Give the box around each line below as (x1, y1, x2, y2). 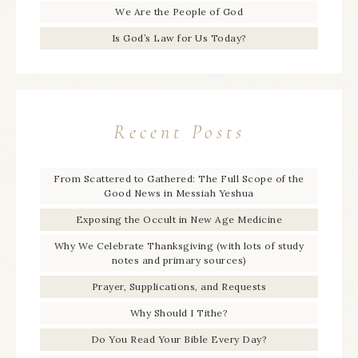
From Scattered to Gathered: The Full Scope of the (54, 172, 304, 185)
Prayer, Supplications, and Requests (91, 280, 267, 292)
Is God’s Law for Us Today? (111, 31, 247, 44)
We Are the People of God (115, 5, 243, 18)
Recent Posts (113, 120, 245, 144)
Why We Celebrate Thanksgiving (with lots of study (54, 239, 304, 252)
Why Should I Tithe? (129, 306, 229, 319)
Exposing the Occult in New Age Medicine (75, 213, 283, 225)
